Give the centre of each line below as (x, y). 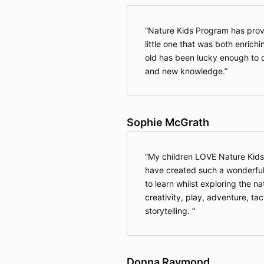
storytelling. (168, 210)
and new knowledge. (184, 71)
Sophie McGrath (168, 122)
